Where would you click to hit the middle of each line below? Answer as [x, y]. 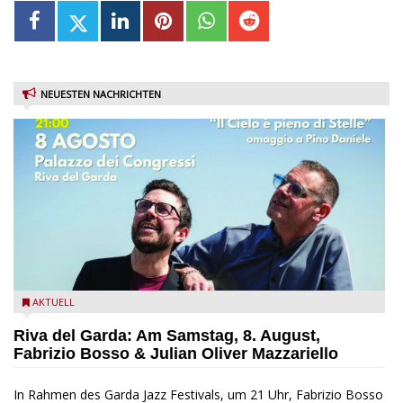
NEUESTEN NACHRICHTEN [101, 94]
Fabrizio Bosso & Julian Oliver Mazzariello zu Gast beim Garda [198, 304]
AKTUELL [54, 302]
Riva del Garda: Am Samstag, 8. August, [167, 336]
